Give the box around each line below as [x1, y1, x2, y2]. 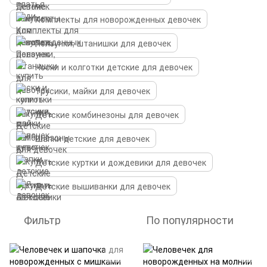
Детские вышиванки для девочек [35, 180, 170, 192]
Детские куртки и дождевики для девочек [35, 156, 206, 168]
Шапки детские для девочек [35, 132, 150, 144]
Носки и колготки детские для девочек [35, 61, 193, 73]
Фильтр [24, 212, 61, 227]
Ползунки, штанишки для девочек [35, 37, 171, 49]
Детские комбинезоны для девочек [35, 108, 179, 120]
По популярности [146, 212, 234, 227]
